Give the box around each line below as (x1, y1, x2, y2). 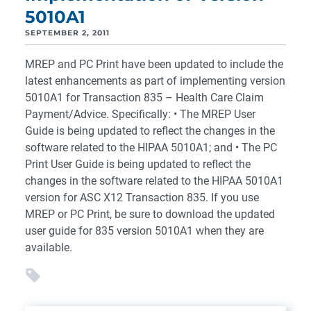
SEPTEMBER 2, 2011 (25, 28, 110, 37)
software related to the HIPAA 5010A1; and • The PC (25, 141, 277, 154)
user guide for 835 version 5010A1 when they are (25, 224, 264, 237)
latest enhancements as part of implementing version (25, 74, 285, 87)
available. (25, 241, 72, 254)
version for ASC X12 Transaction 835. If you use (25, 191, 259, 204)
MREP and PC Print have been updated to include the (25, 58, 283, 71)
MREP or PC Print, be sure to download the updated (25, 208, 275, 221)
